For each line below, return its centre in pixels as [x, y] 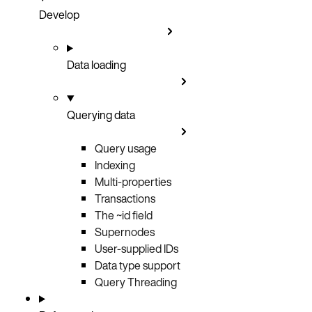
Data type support [138, 265]
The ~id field [124, 215]
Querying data [101, 115]
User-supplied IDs [136, 248]
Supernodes [125, 232]
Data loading [96, 64]
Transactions [125, 198]
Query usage [126, 148]
